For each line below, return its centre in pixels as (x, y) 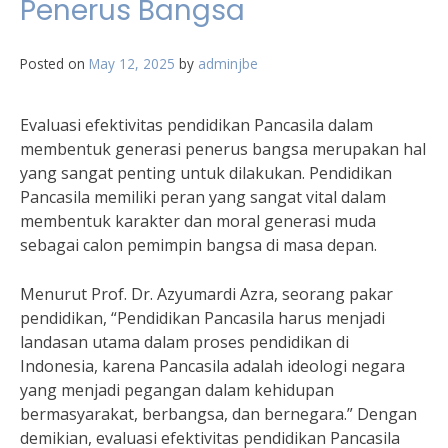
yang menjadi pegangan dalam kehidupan (177, 390)
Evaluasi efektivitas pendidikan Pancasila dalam (196, 125)
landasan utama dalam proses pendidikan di (184, 342)
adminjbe (228, 63)
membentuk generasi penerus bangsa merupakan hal (223, 149)
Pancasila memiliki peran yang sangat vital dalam (203, 197)
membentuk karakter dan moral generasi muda (198, 221)
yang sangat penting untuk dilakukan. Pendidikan (206, 173)
